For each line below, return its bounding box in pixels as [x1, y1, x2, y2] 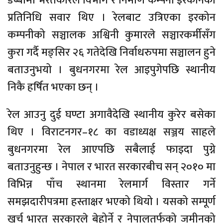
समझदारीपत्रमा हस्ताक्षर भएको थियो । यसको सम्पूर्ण [7, 193, 216, 212]
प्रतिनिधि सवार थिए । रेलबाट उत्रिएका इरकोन [7, 8, 216, 27]
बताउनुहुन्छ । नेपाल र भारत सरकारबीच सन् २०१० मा [7, 158, 216, 177]
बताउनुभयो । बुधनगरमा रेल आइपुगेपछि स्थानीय [7, 61, 216, 80]
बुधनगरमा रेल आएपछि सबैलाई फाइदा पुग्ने [7, 140, 216, 159]
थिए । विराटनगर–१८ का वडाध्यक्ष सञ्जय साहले [7, 123, 216, 142]
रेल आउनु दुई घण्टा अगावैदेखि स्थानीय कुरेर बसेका [7, 106, 216, 124]
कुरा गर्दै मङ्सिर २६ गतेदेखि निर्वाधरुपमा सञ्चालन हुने [7, 43, 216, 62]
